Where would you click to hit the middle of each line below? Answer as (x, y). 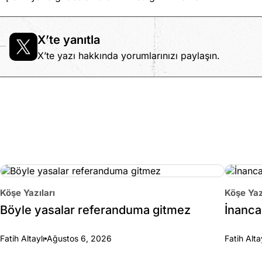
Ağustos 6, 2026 (79, 238)
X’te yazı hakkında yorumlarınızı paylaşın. (129, 56)
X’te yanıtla (69, 40)
